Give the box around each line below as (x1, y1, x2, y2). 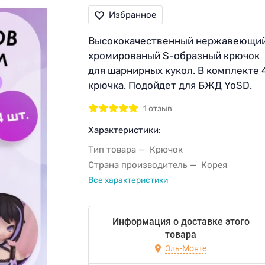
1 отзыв (143, 104, 172, 114)
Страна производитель (88, 159, 188, 170)
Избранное (108, 9, 156, 21)
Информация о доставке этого (112, 216, 250, 228)
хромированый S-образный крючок (88, 50, 260, 62)
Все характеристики (88, 175, 168, 185)
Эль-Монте (165, 243, 207, 253)
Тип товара (88, 144, 136, 155)
